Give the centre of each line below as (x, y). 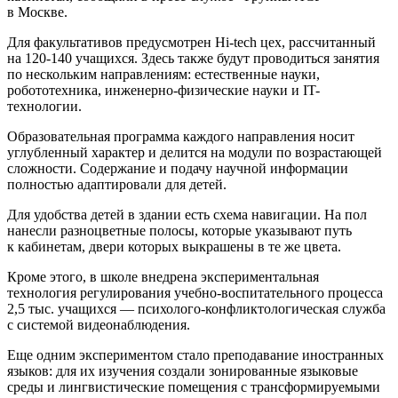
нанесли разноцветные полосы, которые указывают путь (179, 230)
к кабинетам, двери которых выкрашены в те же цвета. (174, 246)
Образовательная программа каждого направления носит (181, 136)
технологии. (44, 106)
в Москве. (37, 12)
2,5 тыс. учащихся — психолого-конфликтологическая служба (196, 308)
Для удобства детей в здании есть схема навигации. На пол (187, 214)
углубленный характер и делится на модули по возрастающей (195, 152)
